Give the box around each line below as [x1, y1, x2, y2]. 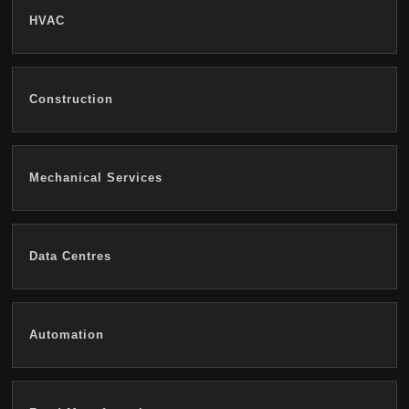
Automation [29, 328, 104, 342]
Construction [29, 92, 113, 107]
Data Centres [29, 249, 111, 264]
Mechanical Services [29, 171, 163, 185]
